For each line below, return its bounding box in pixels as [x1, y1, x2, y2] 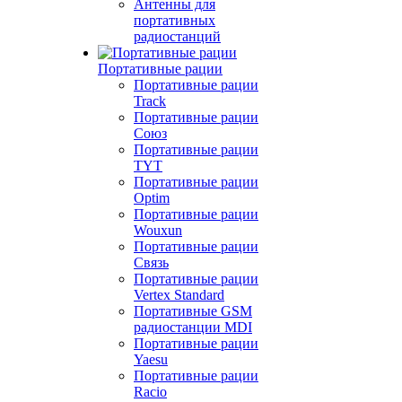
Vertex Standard [134, 287, 224, 302]
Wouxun [134, 223, 182, 238]
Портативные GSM [134, 303, 252, 319]
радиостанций [134, 29, 221, 44]
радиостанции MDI [134, 319, 252, 335]
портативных [134, 13, 215, 28]
